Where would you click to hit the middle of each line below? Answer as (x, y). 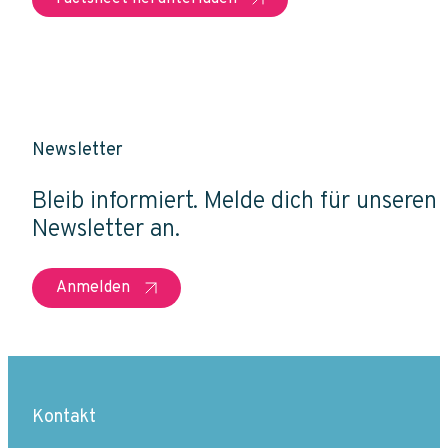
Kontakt (64, 417)
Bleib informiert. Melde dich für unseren (234, 201)
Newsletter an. (106, 229)
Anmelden (93, 287)
